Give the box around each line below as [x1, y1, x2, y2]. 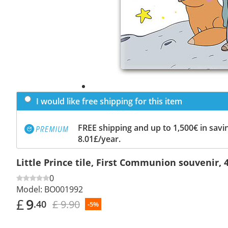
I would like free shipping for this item [36, 95, 182, 107]
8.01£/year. [78, 133, 121, 145]
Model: [16, 183, 42, 195]
